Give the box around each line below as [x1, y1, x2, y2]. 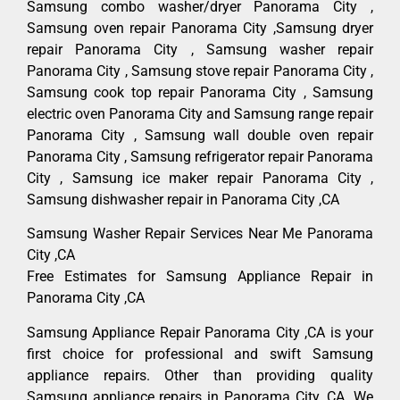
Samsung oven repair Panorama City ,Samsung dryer [27, 19, 373, 37]
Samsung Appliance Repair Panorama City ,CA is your [27, 323, 373, 341]
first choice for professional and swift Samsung [27, 345, 373, 362]
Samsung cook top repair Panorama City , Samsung [27, 83, 373, 101]
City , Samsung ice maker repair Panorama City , [27, 169, 373, 187]
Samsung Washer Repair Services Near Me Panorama [27, 225, 373, 243]
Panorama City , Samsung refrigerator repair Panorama [27, 147, 373, 165]
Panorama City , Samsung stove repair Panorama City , [27, 62, 373, 79]
